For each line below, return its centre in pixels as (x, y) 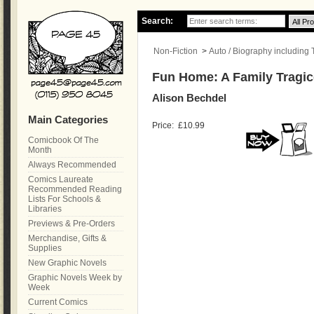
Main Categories (68, 120)
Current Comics (58, 302)
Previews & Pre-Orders (71, 224)
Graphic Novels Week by (75, 278)
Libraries (45, 209)
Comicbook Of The (63, 140)
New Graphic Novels (67, 263)
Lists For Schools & (64, 199)
